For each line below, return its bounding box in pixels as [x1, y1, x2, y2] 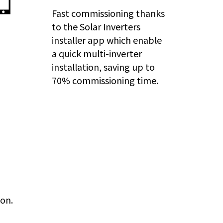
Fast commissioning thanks [52, 6, 165, 19]
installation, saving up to [52, 60, 155, 73]
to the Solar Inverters [52, 20, 141, 33]
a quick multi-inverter [52, 47, 142, 60]
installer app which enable [52, 33, 162, 46]
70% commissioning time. [52, 74, 159, 87]
